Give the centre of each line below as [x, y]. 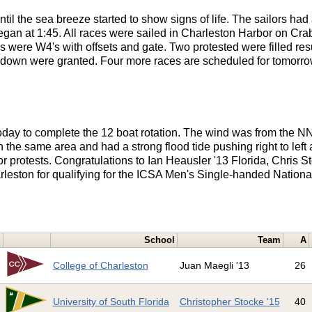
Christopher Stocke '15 [229, 302]
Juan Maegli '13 [214, 266]
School [159, 240]
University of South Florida [111, 302]
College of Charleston [100, 266]
